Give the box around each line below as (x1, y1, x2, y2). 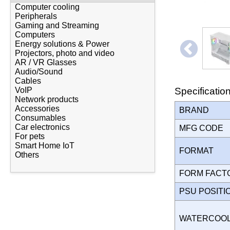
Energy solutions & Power (15, 40, 109, 49)
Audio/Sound (15, 67, 63, 76)
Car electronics (15, 123, 70, 132)
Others (15, 150, 39, 160)
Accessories (15, 104, 60, 113)
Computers (15, 30, 55, 40)
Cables (15, 76, 41, 86)
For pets (15, 132, 45, 141)
